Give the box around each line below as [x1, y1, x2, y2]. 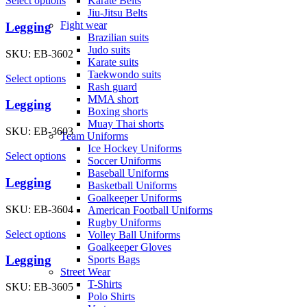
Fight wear [60, 19, 107, 31]
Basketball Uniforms [88, 180, 177, 191]
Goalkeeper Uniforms [88, 192, 182, 204]
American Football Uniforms [88, 204, 212, 216]
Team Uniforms [60, 130, 128, 142]
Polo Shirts [88, 291, 135, 302]
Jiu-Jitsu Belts [88, 7, 147, 19]
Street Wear [60, 266, 110, 278]
